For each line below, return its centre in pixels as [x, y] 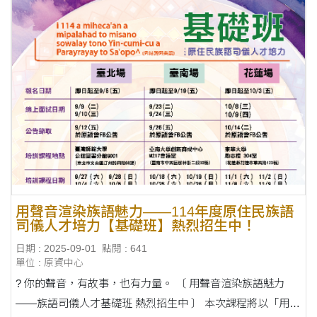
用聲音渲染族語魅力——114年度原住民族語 [155, 212]
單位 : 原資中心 [50, 263]
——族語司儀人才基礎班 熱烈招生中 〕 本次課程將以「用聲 [158, 303]
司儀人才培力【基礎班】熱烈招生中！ [136, 226]
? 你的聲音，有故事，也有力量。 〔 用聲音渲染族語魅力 [150, 283]
